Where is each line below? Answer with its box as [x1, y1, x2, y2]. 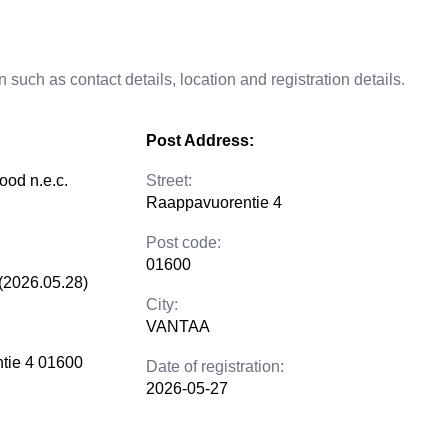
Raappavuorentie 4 [146, 194, 282, 211]
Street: [146, 172, 192, 189]
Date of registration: [146, 358, 284, 375]
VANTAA [146, 318, 210, 335]
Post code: [146, 234, 221, 251]
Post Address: [146, 132, 254, 149]
